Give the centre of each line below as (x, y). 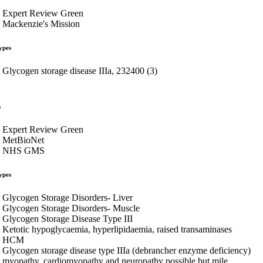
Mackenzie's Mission (41, 23)
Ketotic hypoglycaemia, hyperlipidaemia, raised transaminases (117, 229)
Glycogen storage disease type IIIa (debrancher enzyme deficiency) (127, 250)
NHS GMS (23, 150)
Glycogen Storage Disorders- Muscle (71, 208)
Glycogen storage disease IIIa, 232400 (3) (80, 70)
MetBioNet (23, 140)
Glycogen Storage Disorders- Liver (68, 197)
